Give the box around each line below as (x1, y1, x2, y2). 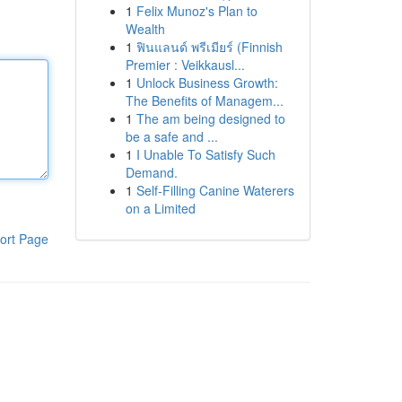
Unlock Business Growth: (135, 74, 278, 92)
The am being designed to (135, 109, 285, 127)
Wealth (125, 20, 165, 38)
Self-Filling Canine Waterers (135, 181, 294, 199)
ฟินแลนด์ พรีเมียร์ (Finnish (135, 38, 283, 56)
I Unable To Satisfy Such (135, 145, 275, 163)
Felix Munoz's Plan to (135, 2, 258, 20)
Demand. (125, 163, 178, 181)
